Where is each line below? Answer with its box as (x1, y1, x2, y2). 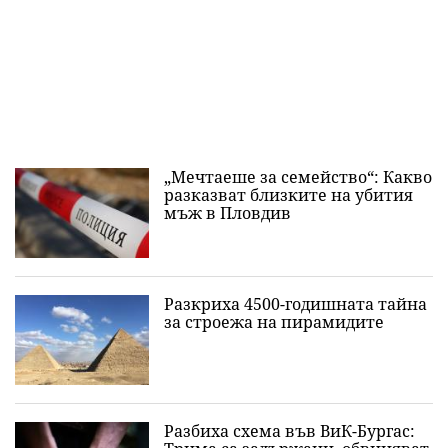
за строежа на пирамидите (164, 311, 384, 334)
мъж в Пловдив (164, 202, 291, 225)
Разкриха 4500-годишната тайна (164, 293, 427, 316)
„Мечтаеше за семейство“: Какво (164, 166, 432, 189)
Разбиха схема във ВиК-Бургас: (164, 420, 415, 443)
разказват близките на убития (164, 184, 413, 207)
